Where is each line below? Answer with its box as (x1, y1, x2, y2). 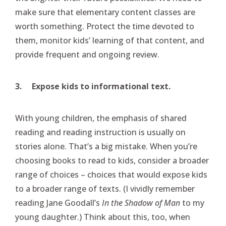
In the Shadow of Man (102, 197, 180, 208)
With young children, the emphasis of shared (15, 112, 187, 124)
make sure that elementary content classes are (15, 7, 195, 18)
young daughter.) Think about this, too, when (15, 211, 190, 222)
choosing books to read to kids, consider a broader (15, 155, 209, 166)
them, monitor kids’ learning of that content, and (15, 35, 204, 46)
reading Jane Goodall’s (15, 197, 102, 208)
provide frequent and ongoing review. (15, 49, 159, 60)
